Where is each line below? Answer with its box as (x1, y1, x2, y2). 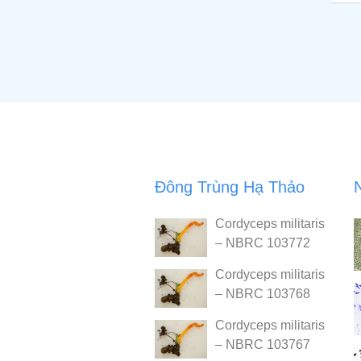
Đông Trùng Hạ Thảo (155, 177, 305, 196)
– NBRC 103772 (215, 235, 310, 250)
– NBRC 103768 (215, 286, 310, 301)
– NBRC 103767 (215, 337, 310, 351)
